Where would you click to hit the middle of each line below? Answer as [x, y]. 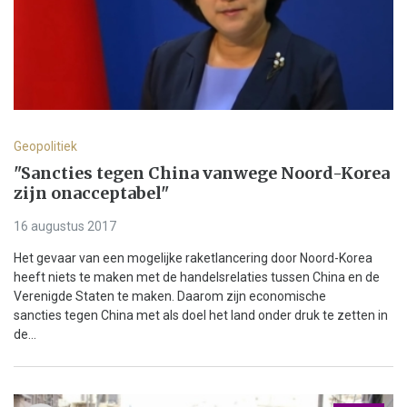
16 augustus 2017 [65, 226]
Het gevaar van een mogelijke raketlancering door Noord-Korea [193, 258]
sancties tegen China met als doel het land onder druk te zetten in [201, 315]
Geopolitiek [45, 146]
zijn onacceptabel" [91, 193]
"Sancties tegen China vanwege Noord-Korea [202, 173]
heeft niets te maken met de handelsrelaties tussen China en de [197, 277]
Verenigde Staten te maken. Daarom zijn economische [170, 296]
